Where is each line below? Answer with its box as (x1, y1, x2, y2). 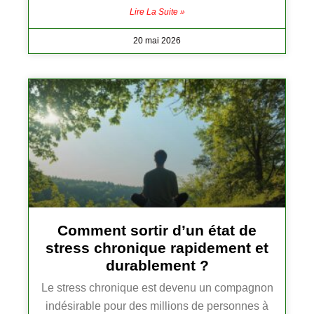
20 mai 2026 (133, 36, 181, 46)
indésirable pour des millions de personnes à (46, 300, 268, 313)
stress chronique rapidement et (46, 240, 268, 257)
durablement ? (105, 257, 209, 274)
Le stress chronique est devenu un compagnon (41, 282, 273, 294)
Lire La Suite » (129, 7, 185, 18)
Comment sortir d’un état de (57, 222, 257, 239)
